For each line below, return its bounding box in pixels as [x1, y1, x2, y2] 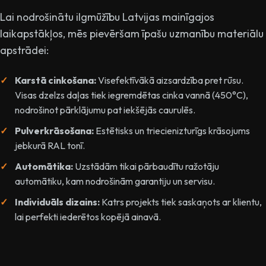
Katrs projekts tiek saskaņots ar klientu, [100, 195, 262, 208]
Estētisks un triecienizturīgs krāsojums [94, 124, 250, 137]
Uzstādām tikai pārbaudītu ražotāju [73, 160, 219, 172]
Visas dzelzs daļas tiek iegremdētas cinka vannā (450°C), [15, 88, 248, 101]
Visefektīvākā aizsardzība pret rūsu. [96, 74, 243, 86]
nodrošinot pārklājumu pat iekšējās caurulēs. [15, 103, 195, 116]
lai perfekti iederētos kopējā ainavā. [15, 210, 161, 223]
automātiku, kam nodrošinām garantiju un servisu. [15, 175, 215, 187]
